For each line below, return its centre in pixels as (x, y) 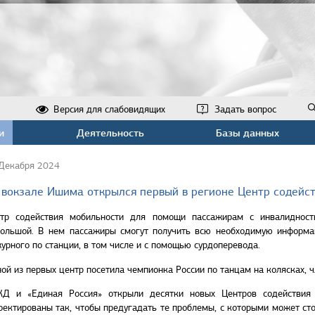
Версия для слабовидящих (109, 109)
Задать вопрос (245, 109)
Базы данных (247, 133)
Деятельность (110, 133)
